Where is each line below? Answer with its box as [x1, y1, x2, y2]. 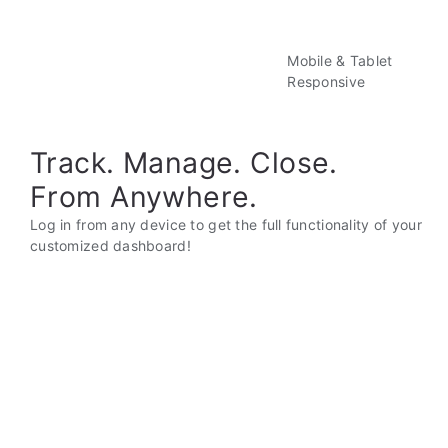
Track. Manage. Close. [30, 145, 338, 181]
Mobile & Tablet [287, 52, 393, 70]
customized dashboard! [30, 237, 191, 255]
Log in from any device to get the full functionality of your [30, 216, 422, 234]
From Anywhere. [30, 179, 258, 215]
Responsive [287, 73, 366, 91]
